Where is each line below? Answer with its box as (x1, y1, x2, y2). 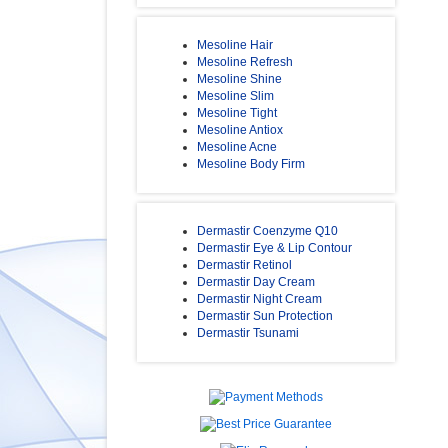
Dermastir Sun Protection (197, 309, 333, 324)
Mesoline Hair (197, 38, 273, 53)
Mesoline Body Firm (197, 157, 305, 172)
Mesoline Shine (197, 72, 282, 87)
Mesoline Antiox (197, 123, 283, 138)
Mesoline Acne (197, 140, 277, 155)
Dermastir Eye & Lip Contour (197, 241, 352, 256)
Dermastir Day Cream (197, 275, 315, 290)
